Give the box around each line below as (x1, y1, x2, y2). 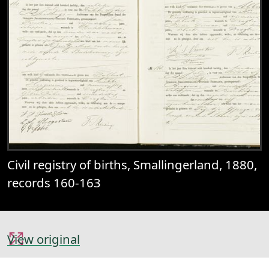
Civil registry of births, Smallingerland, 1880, (7, 156, 257, 173)
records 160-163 (7, 174, 101, 191)
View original (7, 231, 80, 247)
